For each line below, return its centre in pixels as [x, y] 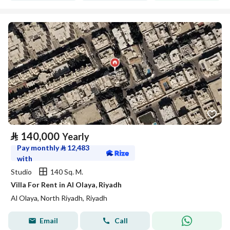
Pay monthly [39, 148]
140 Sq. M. [67, 171]
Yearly [76, 137]
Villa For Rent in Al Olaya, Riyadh [66, 185]
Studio [21, 171]
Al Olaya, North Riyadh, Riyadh [59, 198]
